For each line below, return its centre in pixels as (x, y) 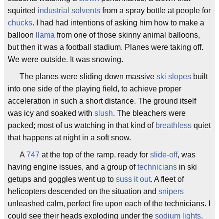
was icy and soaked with (51, 113)
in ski (187, 167)
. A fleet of (167, 179)
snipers (171, 191)
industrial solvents (69, 11)
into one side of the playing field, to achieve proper (95, 89)
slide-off (164, 155)
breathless (174, 125)
